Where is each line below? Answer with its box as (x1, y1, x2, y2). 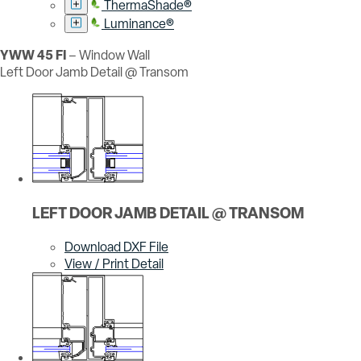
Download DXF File (64, 238, 168, 255)
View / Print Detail (64, 255, 164, 272)
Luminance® (104, 15, 174, 33)
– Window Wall (66, 47, 150, 64)
